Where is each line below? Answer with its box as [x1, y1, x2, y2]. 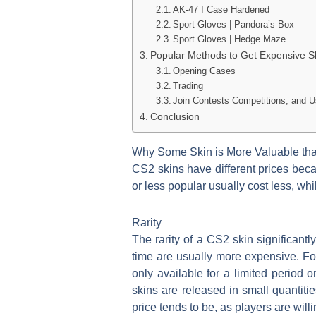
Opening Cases [173, 66, 236, 77]
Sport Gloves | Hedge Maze [173, 34, 286, 45]
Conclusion [150, 111, 200, 123]
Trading [173, 80, 204, 92]
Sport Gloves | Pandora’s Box [173, 19, 295, 30]
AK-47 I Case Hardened [173, 4, 270, 16]
